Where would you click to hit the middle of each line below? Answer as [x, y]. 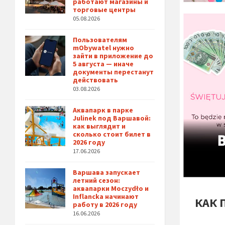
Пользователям [100, 40]
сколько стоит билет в [112, 134]
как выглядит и [99, 126]
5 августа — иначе [103, 64]
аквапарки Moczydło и [111, 189]
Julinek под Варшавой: [112, 118]
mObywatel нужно [103, 48]
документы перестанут [113, 72]
